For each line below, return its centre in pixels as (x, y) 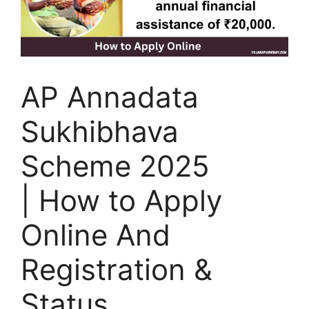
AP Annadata (110, 97)
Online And (96, 235)
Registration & (117, 269)
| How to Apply (121, 200)
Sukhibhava (100, 131)
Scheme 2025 (115, 166)
